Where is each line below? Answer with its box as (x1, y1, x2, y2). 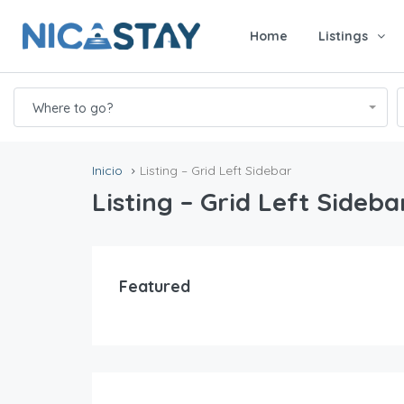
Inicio (92, 162, 123, 179)
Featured (119, 276, 190, 298)
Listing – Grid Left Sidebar (140, 162, 291, 179)
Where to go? (32, 100, 113, 116)
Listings (318, 28, 368, 44)
